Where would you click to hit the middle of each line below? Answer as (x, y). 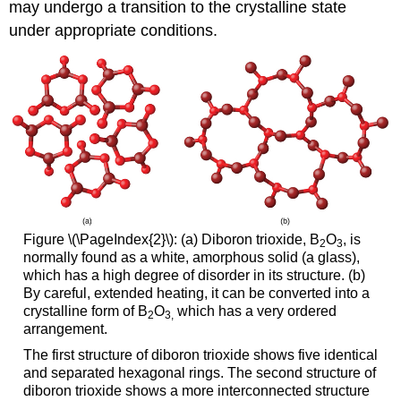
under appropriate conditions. (114, 31)
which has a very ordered (255, 311)
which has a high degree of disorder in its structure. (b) (194, 275)
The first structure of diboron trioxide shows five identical (200, 355)
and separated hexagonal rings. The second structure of (199, 373)
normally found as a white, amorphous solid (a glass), (191, 257)
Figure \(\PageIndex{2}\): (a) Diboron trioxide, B (171, 239)
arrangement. (65, 328)
